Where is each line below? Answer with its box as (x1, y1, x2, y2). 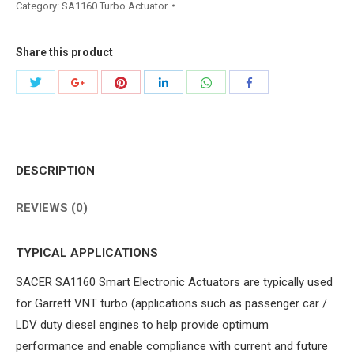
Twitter (41, 123, 76, 136)
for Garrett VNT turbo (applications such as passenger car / (16, 296, 327, 311)
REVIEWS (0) (16, 200, 88, 215)
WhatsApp (212, 123, 265, 137)
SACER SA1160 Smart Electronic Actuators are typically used (16, 274, 333, 289)
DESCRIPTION (16, 163, 95, 178)
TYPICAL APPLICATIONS (16, 245, 158, 260)
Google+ (85, 124, 124, 136)
